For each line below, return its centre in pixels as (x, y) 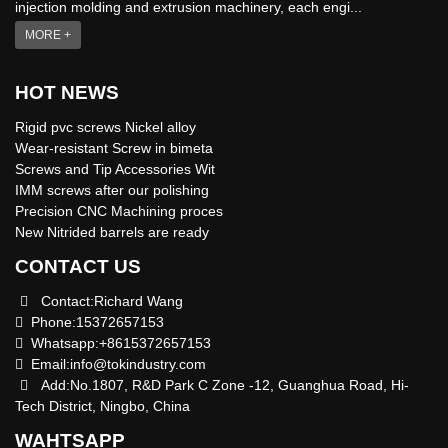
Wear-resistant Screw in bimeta (114, 148)
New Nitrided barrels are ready (112, 232)
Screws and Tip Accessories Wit (115, 169)
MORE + (48, 35)
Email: (46, 364)
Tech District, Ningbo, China (102, 406)
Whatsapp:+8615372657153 (117, 343)
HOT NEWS (67, 93)
